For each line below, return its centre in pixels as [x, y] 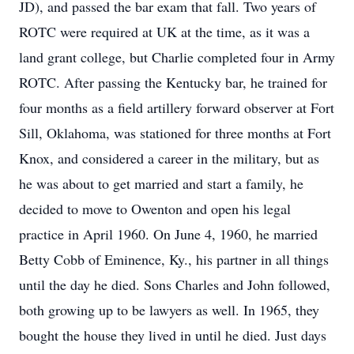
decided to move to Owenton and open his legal [155, 209]
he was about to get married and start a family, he [161, 183]
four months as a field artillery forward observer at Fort [177, 107]
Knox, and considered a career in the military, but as [169, 158]
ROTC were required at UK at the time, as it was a [164, 32]
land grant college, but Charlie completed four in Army [177, 57]
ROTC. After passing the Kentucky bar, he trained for [173, 82]
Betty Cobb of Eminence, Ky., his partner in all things [174, 259]
